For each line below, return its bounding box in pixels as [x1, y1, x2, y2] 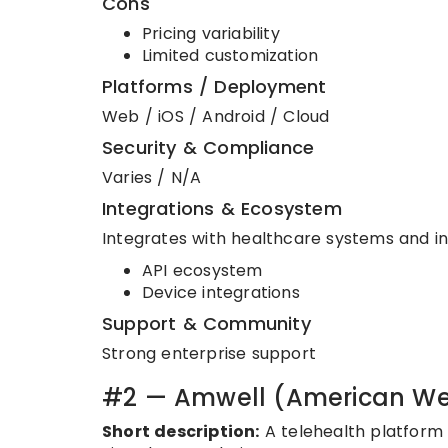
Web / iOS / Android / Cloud [102, 104, 330, 128]
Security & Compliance [102, 134, 315, 160]
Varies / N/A [102, 165, 202, 189]
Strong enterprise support [102, 341, 316, 365]
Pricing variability [142, 21, 280, 45]
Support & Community [102, 310, 311, 336]
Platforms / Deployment [102, 73, 327, 99]
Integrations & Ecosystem [102, 195, 342, 221]
